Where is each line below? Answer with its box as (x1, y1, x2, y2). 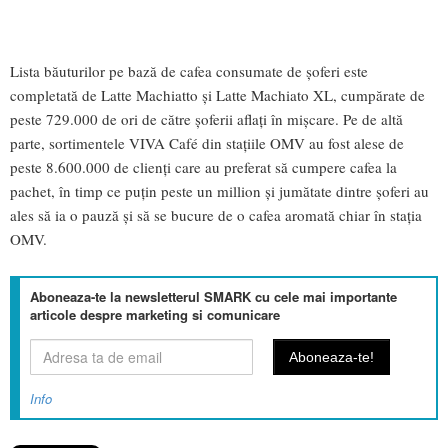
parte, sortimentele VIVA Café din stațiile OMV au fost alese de (10, 133, 404, 154)
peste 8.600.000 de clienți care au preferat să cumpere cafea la (10, 157, 397, 178)
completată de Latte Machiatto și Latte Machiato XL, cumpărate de (10, 85, 425, 106)
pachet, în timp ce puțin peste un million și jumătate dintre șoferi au (10, 181, 429, 202)
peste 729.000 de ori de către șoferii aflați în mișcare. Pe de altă (10, 109, 403, 130)
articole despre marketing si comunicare (30, 305, 280, 325)
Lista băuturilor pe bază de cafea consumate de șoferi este (10, 61, 368, 82)
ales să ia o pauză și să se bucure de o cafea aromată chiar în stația (10, 205, 422, 226)
